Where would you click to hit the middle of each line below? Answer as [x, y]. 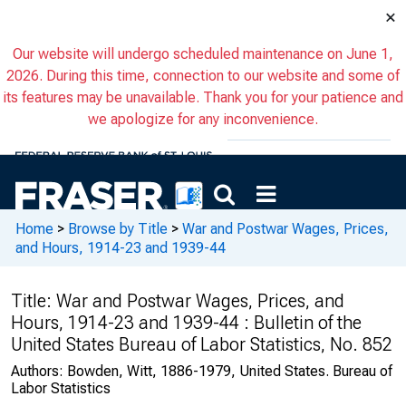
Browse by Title [118, 228]
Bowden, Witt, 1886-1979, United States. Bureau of [230, 371]
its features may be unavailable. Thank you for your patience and [203, 97]
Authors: [39, 371]
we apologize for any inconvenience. [203, 119]
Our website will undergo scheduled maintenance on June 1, [203, 54]
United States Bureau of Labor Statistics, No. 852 [202, 344]
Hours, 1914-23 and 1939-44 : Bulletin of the [186, 323]
